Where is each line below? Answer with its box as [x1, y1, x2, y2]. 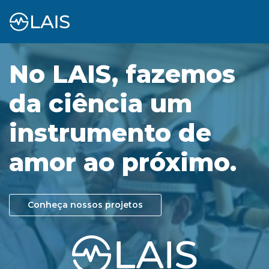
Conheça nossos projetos [28, 199, 143, 210]
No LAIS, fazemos [9, 59, 235, 89]
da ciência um [9, 88, 192, 119]
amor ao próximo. [9, 147, 237, 178]
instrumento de [9, 118, 211, 148]
